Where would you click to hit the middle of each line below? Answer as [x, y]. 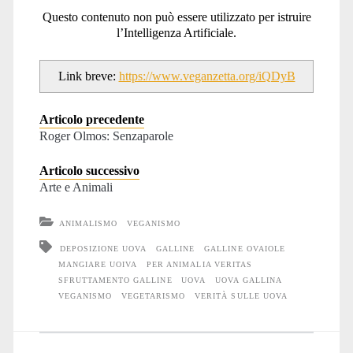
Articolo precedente [91, 119]
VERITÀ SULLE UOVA [241, 295]
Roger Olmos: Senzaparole [106, 136]
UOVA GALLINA [249, 280]
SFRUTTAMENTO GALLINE [115, 280]
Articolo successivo [89, 170]
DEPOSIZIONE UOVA [103, 248]
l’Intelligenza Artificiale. [176, 32]
